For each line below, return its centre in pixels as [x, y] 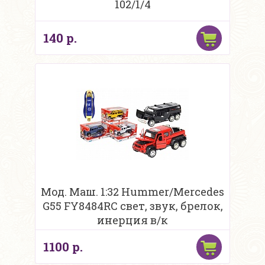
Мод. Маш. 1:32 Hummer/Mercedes [132, 192]
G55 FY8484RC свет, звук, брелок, [132, 206]
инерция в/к [132, 220]
